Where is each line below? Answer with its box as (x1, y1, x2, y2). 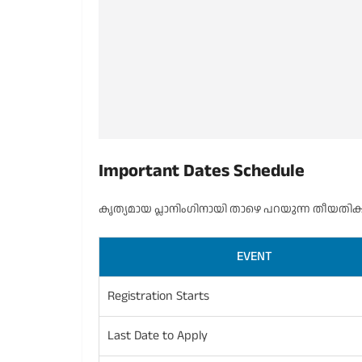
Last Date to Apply (107, 326, 208, 345)
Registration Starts (107, 287, 209, 305)
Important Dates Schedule (99, 158, 305, 183)
